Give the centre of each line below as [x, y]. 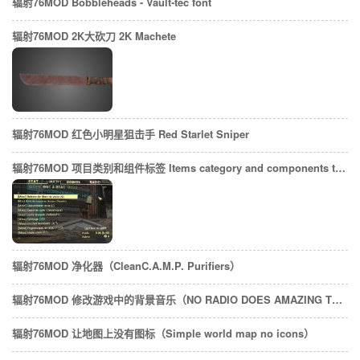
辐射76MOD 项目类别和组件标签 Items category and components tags [340, 168]
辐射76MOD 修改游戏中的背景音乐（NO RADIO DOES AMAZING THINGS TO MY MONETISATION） [337, 299]
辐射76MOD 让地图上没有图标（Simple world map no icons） [163, 333]
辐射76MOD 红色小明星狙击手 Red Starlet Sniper [131, 134]
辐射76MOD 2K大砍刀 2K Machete [94, 36]
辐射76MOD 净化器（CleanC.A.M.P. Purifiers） [126, 266]
